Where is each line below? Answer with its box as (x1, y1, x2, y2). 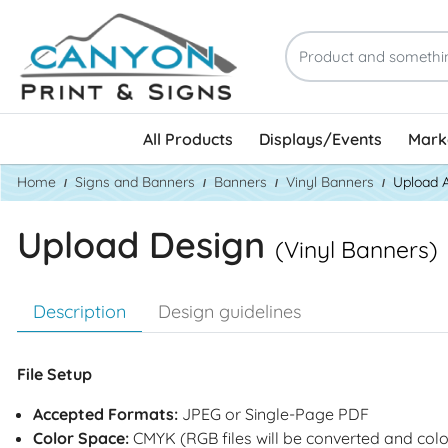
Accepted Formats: (33, 403, 178, 424)
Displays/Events (259, 128, 383, 149)
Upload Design (17, 221, 275, 267)
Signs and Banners (75, 172, 195, 191)
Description (33, 299, 126, 323)
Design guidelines (158, 299, 301, 323)
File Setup (17, 363, 92, 384)
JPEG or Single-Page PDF (178, 403, 369, 424)
